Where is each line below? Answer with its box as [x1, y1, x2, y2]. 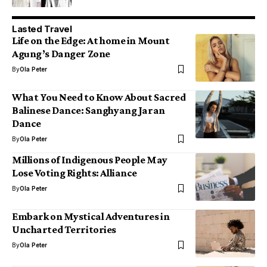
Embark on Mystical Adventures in [12, 210, 170, 223]
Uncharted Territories [12, 223, 116, 236]
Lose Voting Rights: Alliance [12, 167, 137, 179]
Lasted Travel [12, 23, 72, 35]
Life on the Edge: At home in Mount [12, 35, 170, 47]
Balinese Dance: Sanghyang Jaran [12, 104, 165, 117]
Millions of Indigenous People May [12, 154, 167, 166]
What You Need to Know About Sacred [12, 91, 186, 104]
